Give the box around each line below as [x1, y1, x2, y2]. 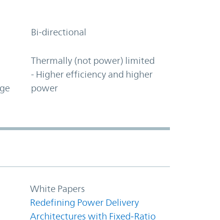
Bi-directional [31, 26, 87, 37]
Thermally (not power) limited [31, 55, 155, 66]
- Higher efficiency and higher [31, 68, 153, 80]
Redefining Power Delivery [30, 196, 139, 208]
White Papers [30, 183, 85, 194]
